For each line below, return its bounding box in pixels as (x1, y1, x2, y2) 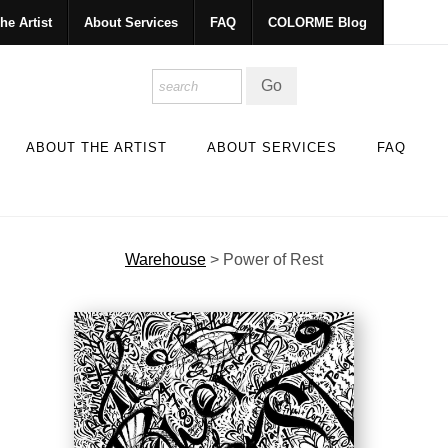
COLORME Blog (267, 15, 367, 30)
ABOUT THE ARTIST (26, 139, 167, 155)
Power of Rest (223, 250, 323, 268)
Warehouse (125, 250, 206, 268)
